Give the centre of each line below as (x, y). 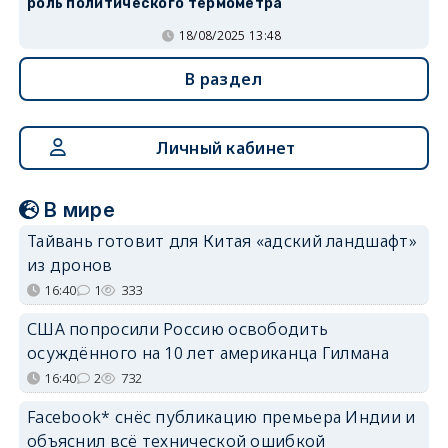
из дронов (69, 264)
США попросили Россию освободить (177, 328)
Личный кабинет (226, 147)
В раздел (224, 78)
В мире (80, 209)
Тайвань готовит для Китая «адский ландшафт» (221, 240)
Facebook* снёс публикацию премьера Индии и (221, 416)
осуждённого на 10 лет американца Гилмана (207, 352)
